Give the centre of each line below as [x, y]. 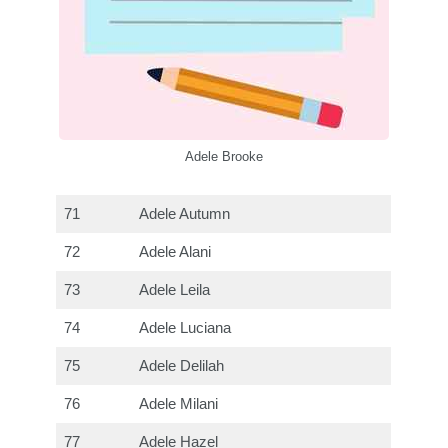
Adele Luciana [185, 327]
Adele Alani [175, 251]
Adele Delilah [182, 365]
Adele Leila [175, 289]
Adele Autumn [185, 213]
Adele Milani [179, 403]
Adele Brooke [224, 156]
